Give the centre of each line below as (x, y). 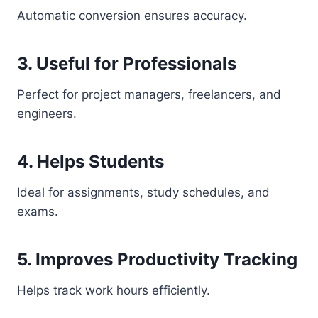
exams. (38, 212)
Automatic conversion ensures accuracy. (132, 16)
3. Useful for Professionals (127, 64)
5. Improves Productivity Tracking (157, 259)
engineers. (47, 114)
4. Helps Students (91, 161)
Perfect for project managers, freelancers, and (149, 94)
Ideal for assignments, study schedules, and (143, 192)
